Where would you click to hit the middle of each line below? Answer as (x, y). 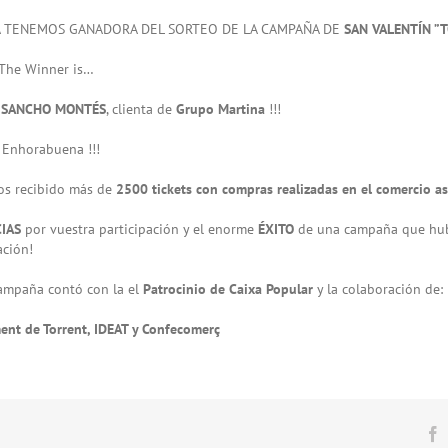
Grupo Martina (220, 108)
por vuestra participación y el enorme (139, 228)
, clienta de (141, 108)
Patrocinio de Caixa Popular (227, 288)
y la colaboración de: (377, 288)
